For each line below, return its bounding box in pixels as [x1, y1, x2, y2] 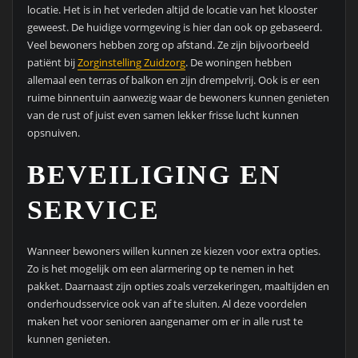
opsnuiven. [26, 125, 80, 140]
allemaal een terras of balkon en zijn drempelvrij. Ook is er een [26, 72, 320, 87]
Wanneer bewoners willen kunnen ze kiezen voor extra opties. [26, 244, 320, 259]
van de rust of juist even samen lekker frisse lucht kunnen [26, 107, 299, 122]
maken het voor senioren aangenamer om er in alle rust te [26, 314, 303, 329]
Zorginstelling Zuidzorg [77, 54, 185, 70]
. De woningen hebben [185, 54, 292, 70]
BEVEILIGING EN [26, 160, 281, 190]
